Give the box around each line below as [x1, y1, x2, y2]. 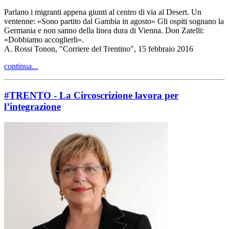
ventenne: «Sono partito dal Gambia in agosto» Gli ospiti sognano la [4, 17, 224, 26]
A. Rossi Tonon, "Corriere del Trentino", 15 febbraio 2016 [4, 44, 193, 54]
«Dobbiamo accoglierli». [4, 35, 84, 44]
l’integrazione [4, 101, 61, 112]
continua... [4, 62, 38, 71]
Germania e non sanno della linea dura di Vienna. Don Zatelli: [4, 26, 204, 35]
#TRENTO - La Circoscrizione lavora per [4, 90, 178, 101]
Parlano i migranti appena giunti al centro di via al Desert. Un [4, 8, 201, 17]
